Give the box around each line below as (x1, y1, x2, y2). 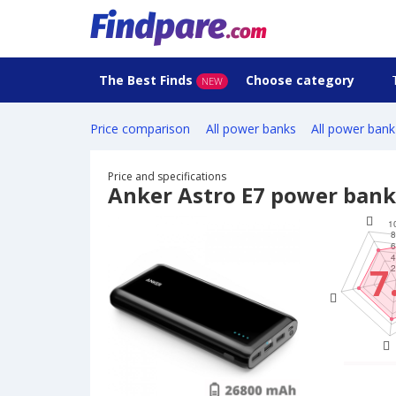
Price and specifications (108, 169, 226, 185)
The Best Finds (99, 72, 193, 88)
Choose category (246, 72, 358, 88)
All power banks (205, 120, 296, 138)
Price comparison (90, 120, 190, 138)
